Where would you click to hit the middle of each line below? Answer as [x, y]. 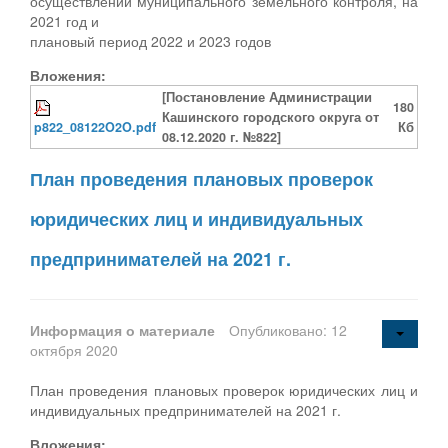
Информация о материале [124, 329]
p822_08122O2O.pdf [95, 126]
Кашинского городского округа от [270, 116]
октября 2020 [74, 349]
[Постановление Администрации [267, 96]
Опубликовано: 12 [288, 329]
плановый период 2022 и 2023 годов [150, 40]
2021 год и [64, 20]
